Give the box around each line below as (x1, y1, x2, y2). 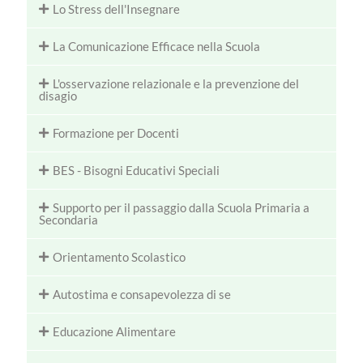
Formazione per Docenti (53, 126, 180, 141)
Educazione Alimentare (53, 324, 177, 340)
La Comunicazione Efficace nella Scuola (53, 39, 261, 54)
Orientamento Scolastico (53, 250, 186, 265)
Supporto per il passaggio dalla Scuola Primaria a (53, 200, 310, 216)
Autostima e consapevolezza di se (53, 287, 232, 302)
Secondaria (39, 212, 99, 228)
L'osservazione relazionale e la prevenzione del (53, 76, 300, 92)
